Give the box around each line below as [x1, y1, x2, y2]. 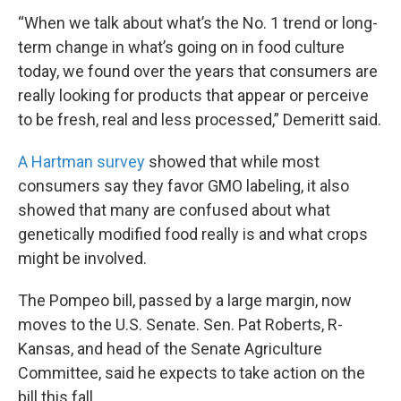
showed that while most [145, 152, 320, 172]
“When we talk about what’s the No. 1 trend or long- [18, 13, 378, 33]
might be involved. [18, 249, 147, 269]
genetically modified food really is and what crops [18, 225, 368, 244]
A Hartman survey [18, 152, 145, 172]
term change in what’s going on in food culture [18, 38, 345, 57]
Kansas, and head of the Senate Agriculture [18, 339, 322, 359]
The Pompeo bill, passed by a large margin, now [18, 291, 352, 311]
